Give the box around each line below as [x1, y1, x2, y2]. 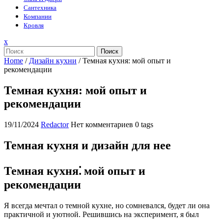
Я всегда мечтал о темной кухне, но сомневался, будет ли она [4, 201, 210, 210]
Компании [24, 13, 52, 20]
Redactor [41, 120, 69, 129]
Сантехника [24, 4, 56, 11]
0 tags [135, 120, 153, 129]
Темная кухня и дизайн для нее [4, 138, 171, 152]
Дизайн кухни [29, 56, 77, 65]
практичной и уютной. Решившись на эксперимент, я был [4, 210, 199, 219]
